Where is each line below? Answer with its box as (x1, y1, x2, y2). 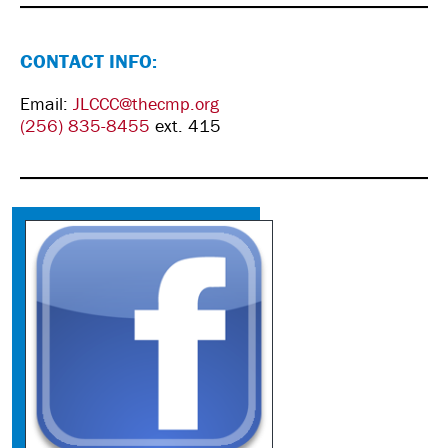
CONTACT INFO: (20, 48, 157, 73)
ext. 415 (150, 114, 221, 137)
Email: (20, 92, 73, 115)
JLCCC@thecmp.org (73, 92, 219, 115)
